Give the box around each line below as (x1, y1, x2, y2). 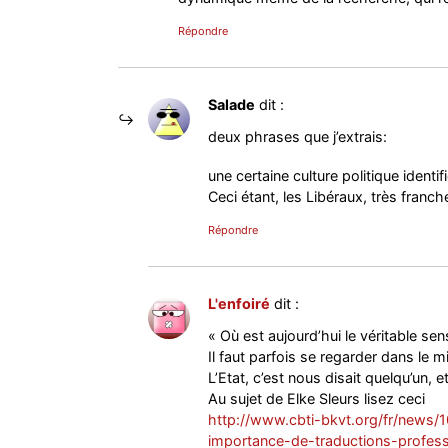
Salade (207, 95, 255, 113)
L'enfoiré (207, 295, 270, 313)
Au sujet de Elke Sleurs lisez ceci (207, 390, 425, 408)
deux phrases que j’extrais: (207, 128, 387, 146)
